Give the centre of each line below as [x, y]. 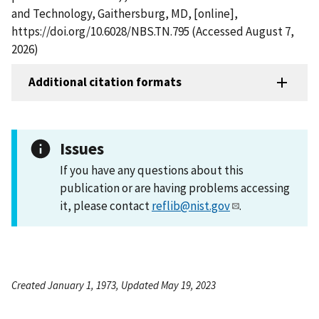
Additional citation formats [105, 82]
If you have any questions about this [152, 170]
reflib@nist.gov [191, 205]
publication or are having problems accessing [175, 188]
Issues [82, 148]
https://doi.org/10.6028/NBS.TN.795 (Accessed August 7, [153, 31]
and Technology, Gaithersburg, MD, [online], [125, 13]
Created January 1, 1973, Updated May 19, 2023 [114, 285]
